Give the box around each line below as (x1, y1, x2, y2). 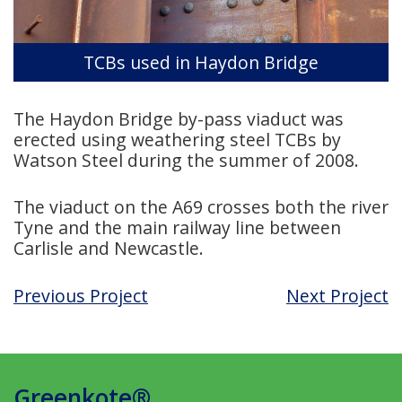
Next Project (286, 283, 389, 308)
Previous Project (13, 283, 148, 308)
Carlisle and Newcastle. (13, 236, 204, 261)
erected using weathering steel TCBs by (13, 127, 341, 153)
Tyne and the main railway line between (13, 215, 341, 240)
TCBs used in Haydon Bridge (83, 49, 319, 74)
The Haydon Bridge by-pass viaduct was (13, 107, 344, 132)
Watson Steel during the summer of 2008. (13, 148, 359, 173)
